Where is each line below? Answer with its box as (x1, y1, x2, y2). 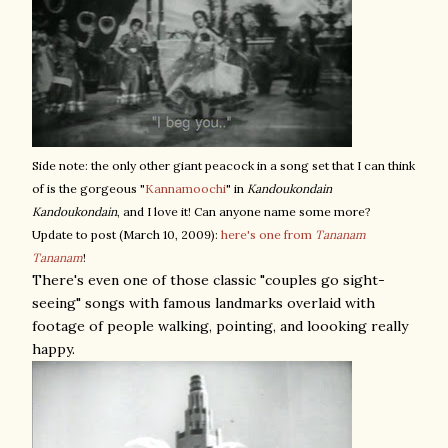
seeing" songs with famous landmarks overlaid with (32, 294, 375, 312)
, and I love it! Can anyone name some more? (117, 204, 371, 219)
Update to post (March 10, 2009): (32, 227, 221, 242)
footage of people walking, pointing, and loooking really (32, 317, 408, 335)
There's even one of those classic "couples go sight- (32, 271, 385, 289)
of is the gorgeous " (32, 181, 145, 196)
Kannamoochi (145, 181, 226, 196)
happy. (32, 340, 75, 358)
